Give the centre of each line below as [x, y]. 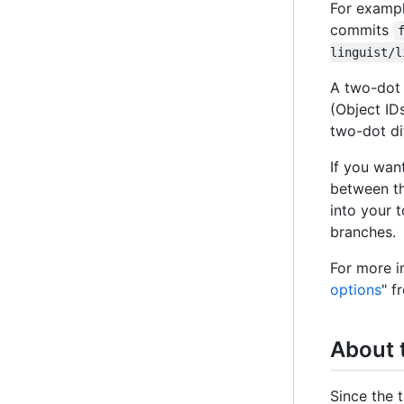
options [356, 290]
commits [362, 30]
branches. [363, 232]
